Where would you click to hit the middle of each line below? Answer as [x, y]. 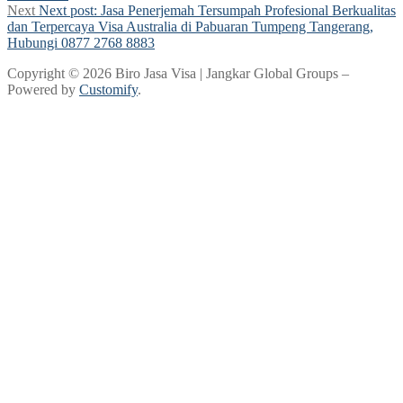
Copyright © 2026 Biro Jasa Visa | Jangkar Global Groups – [178, 73]
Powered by [43, 89]
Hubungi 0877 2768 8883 [81, 42]
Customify [108, 89]
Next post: [68, 10]
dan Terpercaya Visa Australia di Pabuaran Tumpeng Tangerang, [190, 26]
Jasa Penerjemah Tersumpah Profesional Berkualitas [248, 10]
